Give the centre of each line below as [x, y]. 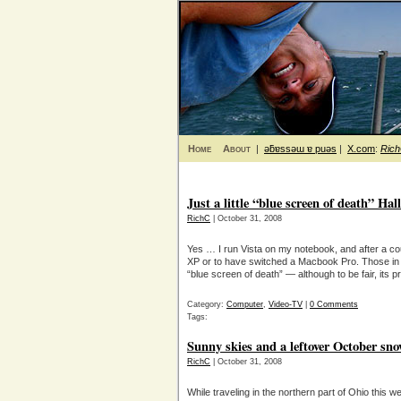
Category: [207, 304]
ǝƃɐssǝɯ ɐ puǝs [300, 149]
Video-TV [286, 304]
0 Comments [334, 304]
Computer [245, 304]
